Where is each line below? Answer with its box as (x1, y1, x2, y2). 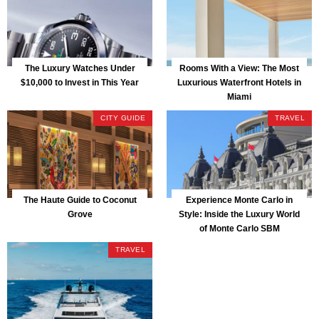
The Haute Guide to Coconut (23, 194, 137, 205)
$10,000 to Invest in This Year (21, 77, 139, 88)
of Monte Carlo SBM (199, 223, 280, 234)
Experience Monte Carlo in (186, 194, 293, 205)
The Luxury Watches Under (24, 63, 135, 73)
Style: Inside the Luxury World (179, 209, 300, 219)
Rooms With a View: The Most (179, 63, 299, 73)
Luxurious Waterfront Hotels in (177, 77, 301, 88)
